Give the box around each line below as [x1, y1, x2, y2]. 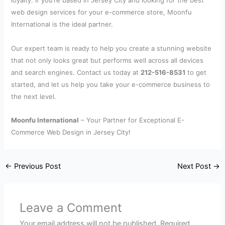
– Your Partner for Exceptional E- [79, 116, 185, 125]
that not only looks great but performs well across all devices [11, 56, 204, 64]
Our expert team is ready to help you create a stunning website [11, 44, 212, 52]
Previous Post [12, 161, 61, 171]
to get [185, 68, 207, 76]
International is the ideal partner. [11, 20, 114, 29]
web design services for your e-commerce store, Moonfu [11, 8, 192, 17]
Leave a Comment [20, 200, 123, 215]
